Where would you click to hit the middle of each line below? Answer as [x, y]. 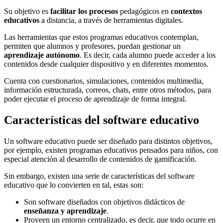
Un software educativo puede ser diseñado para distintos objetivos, [108, 141]
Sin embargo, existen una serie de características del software [99, 176]
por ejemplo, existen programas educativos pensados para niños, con [111, 150]
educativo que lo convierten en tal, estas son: [74, 185]
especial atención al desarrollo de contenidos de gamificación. [100, 159]
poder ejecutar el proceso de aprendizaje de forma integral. [95, 99]
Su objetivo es [26, 11]
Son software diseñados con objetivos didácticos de [104, 202]
